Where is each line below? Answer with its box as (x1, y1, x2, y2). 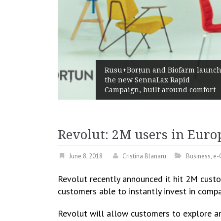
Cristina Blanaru (122, 152, 166, 160)
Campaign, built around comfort (76, 86, 187, 94)
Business (186, 152, 211, 160)
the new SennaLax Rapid (76, 76, 162, 84)
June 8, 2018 (69, 152, 103, 160)
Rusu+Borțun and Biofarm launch (76, 66, 193, 74)
